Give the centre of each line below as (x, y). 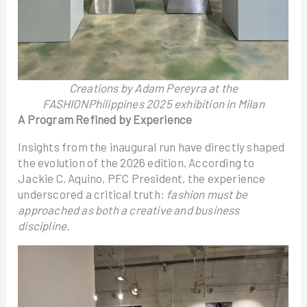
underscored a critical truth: (93, 194)
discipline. (44, 225)
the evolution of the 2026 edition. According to (136, 162)
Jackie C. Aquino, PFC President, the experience (142, 178)
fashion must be (207, 194)
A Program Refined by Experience (105, 119)
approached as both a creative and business (129, 210)
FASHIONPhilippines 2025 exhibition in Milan (153, 103)
